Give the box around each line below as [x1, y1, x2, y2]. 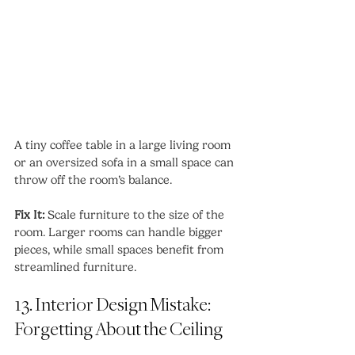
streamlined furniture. [14, 260, 136, 275]
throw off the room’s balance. [14, 173, 172, 188]
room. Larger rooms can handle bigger [14, 225, 226, 240]
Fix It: [14, 208, 44, 223]
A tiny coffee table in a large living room [14, 138, 234, 153]
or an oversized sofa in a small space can [14, 155, 237, 170]
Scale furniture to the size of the [44, 208, 227, 223]
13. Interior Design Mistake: [14, 296, 213, 316]
